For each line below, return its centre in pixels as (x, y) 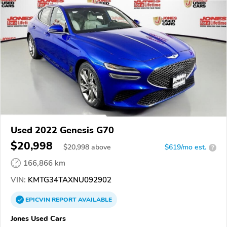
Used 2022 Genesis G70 (62, 130)
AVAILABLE (94, 200)
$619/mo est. (185, 147)
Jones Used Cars (38, 219)
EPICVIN (39, 200)
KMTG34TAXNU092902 (69, 180)
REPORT (64, 200)
